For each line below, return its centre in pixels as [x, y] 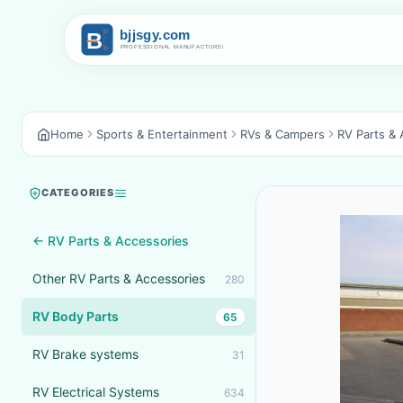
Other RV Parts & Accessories [119, 278]
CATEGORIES [78, 193]
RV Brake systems [85, 354]
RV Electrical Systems [96, 392]
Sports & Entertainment [162, 134]
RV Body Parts [76, 316]
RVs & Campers [282, 134]
